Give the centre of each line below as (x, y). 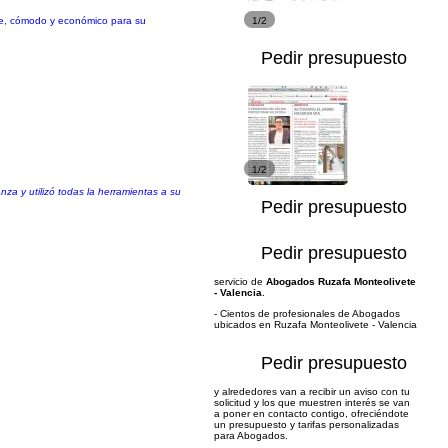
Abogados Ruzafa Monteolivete (341, 281)
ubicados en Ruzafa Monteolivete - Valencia (315, 324)
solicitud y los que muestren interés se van (312, 402)
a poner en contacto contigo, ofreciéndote (311, 413)
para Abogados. (251, 435)
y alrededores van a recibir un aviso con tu (312, 391)
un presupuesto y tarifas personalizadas (306, 424)
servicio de (240, 281)
